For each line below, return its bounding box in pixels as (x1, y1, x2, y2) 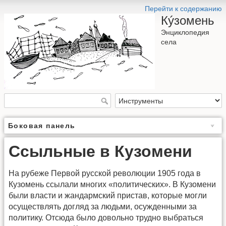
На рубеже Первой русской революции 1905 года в (9, 169, 201, 178)
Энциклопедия (161, 28, 209, 36)
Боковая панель (8, 122, 76, 130)
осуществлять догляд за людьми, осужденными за (9, 202, 197, 211)
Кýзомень (161, 14, 214, 27)
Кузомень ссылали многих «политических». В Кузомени (9, 180, 216, 189)
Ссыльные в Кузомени (9, 142, 192, 161)
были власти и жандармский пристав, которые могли (9, 191, 207, 200)
